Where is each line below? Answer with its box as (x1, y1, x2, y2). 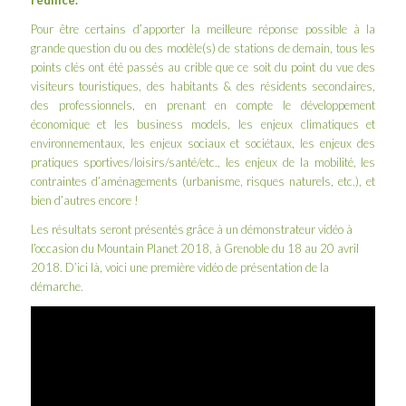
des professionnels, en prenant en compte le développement (30, 98, 376, 113)
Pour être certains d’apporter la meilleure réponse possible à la (30, 22, 376, 37)
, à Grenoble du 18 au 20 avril (208, 241, 359, 256)
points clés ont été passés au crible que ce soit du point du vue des (30, 60, 376, 75)
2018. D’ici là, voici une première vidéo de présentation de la (30, 260, 329, 275)
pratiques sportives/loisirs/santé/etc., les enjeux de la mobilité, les (30, 155, 376, 170)
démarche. (30, 279, 83, 295)
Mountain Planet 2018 (96, 241, 209, 256)
